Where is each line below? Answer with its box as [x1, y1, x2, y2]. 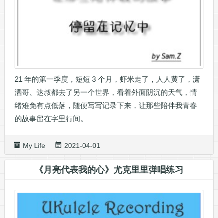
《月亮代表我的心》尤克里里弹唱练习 [34, 165, 183, 175]
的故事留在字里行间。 [14, 114, 88, 123]
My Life [22, 142, 45, 150]
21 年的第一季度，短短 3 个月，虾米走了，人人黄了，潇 [14, 75, 200, 84]
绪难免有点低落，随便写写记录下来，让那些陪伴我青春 [14, 101, 197, 110]
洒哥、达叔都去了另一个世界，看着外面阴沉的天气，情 [14, 88, 197, 97]
